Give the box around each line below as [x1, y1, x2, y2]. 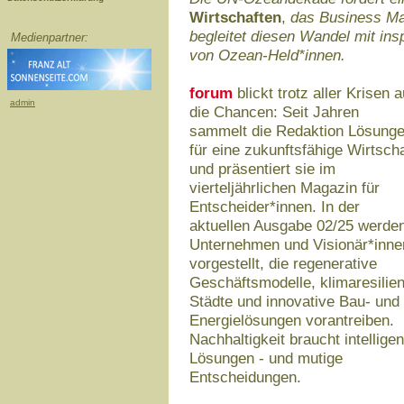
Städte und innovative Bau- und [189, 292, 399, 310]
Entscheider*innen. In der [189, 197, 360, 216]
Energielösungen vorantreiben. [189, 311, 394, 329]
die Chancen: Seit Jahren [189, 103, 359, 121]
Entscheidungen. [189, 368, 301, 386]
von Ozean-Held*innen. [189, 46, 345, 64]
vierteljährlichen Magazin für [189, 179, 380, 197]
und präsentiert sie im [189, 160, 335, 178]
